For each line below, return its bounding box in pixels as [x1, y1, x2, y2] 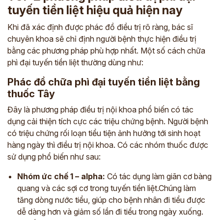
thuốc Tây [7, 87, 55, 100]
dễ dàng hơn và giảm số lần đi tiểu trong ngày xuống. [17, 206, 203, 217]
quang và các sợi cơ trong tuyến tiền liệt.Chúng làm [17, 183, 196, 193]
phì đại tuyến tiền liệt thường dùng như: [7, 57, 145, 67]
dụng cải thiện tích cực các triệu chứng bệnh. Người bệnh [7, 116, 208, 126]
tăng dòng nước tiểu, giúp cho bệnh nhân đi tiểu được [17, 194, 205, 205]
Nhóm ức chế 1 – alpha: [17, 171, 105, 181]
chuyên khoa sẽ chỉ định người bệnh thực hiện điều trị [7, 33, 196, 44]
